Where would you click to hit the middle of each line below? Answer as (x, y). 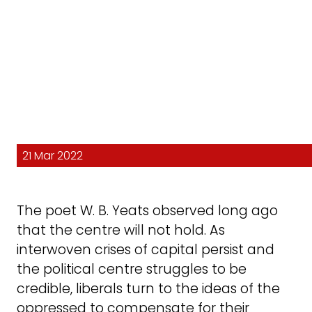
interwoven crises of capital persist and (146, 250)
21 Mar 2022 (53, 156)
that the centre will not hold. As (121, 231)
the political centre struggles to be (132, 270)
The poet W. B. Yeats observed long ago (147, 211)
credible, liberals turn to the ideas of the (148, 289)
